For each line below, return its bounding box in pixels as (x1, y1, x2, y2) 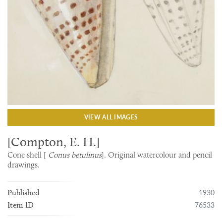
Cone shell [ (7, 150, 49, 160)
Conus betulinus (48, 150, 102, 160)
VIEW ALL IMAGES (84, 112, 138, 121)
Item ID (7, 200, 34, 210)
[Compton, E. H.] (7, 134, 100, 150)
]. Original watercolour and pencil (102, 150, 213, 160)
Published (7, 187, 40, 197)
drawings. (7, 160, 40, 169)
